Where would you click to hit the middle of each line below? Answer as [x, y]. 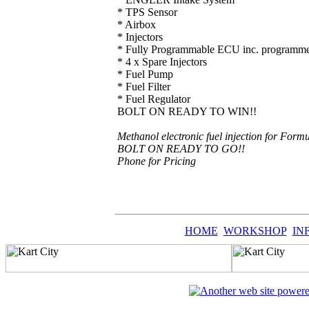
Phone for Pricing [157, 161]
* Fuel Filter [144, 87]
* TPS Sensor [147, 12]
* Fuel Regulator [154, 99]
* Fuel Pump [145, 74]
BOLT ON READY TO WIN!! [187, 111]
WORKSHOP [255, 231]
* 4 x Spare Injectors [162, 62]
